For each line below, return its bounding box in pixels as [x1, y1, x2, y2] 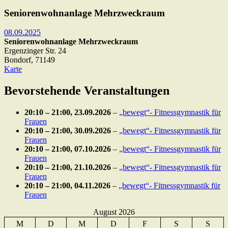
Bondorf [4, 55, 31, 65]
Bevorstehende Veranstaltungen [4, 84, 169, 98]
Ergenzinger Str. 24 [4, 46, 66, 55]
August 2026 [93, 208, 135, 217]
